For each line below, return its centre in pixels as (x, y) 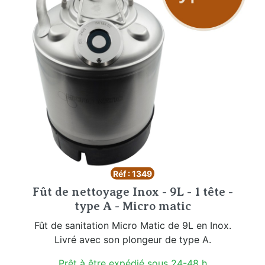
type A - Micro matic (132, 206)
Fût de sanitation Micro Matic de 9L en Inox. (132, 225)
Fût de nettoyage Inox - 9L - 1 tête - (132, 192)
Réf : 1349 (132, 173)
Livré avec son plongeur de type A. (132, 239)
